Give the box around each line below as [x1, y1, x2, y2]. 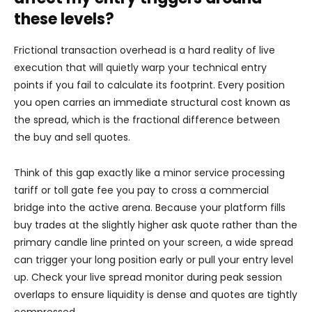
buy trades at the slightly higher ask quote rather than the [14, 218, 297, 232]
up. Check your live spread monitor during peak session [14, 270, 282, 284]
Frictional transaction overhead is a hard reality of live [14, 43, 275, 57]
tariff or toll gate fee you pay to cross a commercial [14, 183, 269, 197]
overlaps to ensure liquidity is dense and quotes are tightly [14, 288, 297, 302]
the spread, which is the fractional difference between [14, 113, 280, 127]
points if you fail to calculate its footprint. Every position [14, 78, 285, 92]
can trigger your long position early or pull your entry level [14, 253, 293, 267]
